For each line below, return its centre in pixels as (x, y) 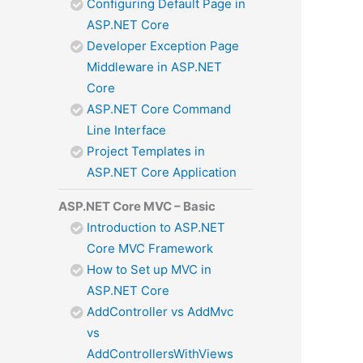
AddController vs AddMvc (160, 311)
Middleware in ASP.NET (154, 66)
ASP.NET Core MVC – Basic (137, 206)
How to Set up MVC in (149, 269)
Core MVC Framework (150, 248)
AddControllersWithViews (160, 353)
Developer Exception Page (163, 45)
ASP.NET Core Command (159, 109)
